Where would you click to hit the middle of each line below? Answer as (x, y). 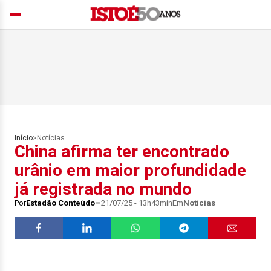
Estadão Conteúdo (60, 203)
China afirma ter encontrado (122, 152)
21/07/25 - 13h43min (137, 203)
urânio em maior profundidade (130, 170)
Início (24, 138)
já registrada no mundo (103, 189)
